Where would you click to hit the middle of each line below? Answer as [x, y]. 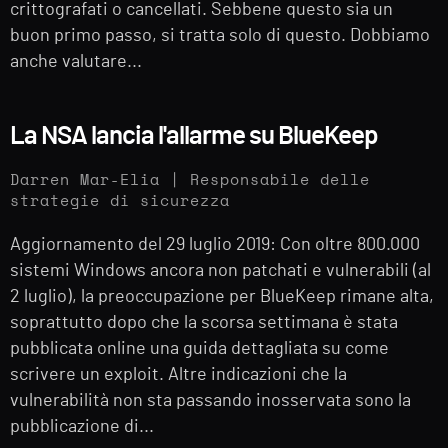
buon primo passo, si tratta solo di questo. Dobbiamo [220, 35]
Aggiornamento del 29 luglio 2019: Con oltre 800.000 [215, 244]
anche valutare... [76, 61]
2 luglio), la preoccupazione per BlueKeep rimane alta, [222, 296]
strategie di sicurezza [120, 201]
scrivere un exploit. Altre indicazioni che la [178, 374]
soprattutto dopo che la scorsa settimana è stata [204, 322]
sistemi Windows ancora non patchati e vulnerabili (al [220, 270]
